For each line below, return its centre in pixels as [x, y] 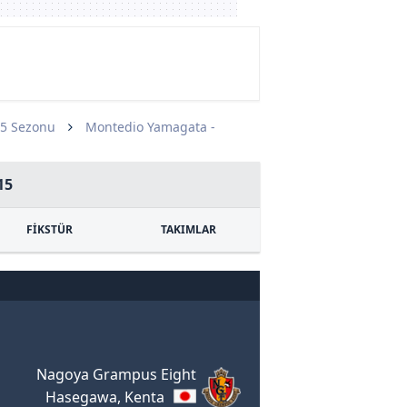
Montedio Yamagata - [150, 127]
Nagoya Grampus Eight [116, 374]
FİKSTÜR [50, 229]
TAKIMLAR [188, 229]
